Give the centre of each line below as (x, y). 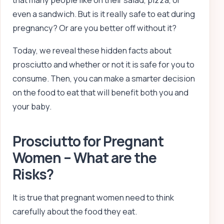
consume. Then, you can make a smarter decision (104, 78)
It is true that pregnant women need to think (93, 198)
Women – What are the (85, 157)
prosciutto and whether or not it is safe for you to (103, 64)
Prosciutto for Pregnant (88, 141)
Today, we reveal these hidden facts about (92, 50)
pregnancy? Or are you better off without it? (94, 28)
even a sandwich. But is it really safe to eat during (104, 14)
